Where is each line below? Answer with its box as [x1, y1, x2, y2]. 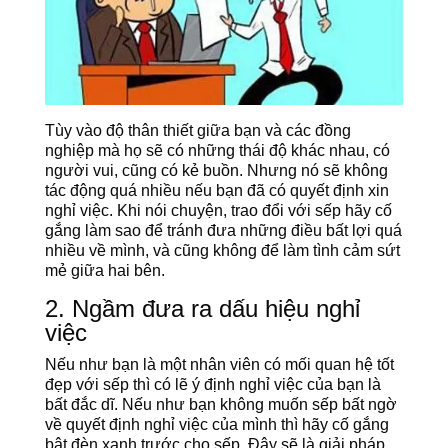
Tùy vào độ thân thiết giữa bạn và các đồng [44, 121, 351, 139]
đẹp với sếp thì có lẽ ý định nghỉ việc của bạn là [44, 375, 381, 393]
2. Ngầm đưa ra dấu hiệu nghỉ [44, 294, 360, 322]
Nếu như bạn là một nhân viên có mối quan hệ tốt [44, 355, 394, 373]
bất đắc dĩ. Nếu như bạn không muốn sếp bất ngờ [44, 395, 397, 413]
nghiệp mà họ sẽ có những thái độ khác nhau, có [44, 141, 390, 159]
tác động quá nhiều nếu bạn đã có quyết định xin [44, 181, 389, 199]
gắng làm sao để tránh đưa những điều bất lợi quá [44, 221, 402, 239]
